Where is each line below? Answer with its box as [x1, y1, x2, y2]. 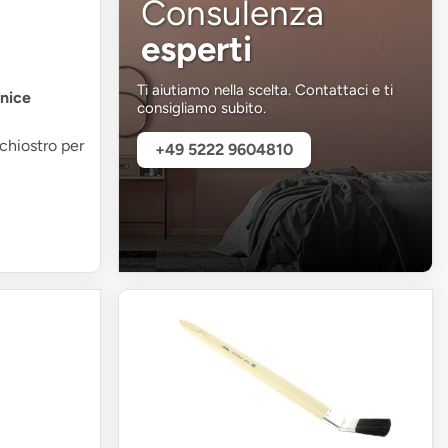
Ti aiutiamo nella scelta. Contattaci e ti [137, 81, 394, 100]
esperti [141, 28, 253, 71]
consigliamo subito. [137, 99, 267, 118]
